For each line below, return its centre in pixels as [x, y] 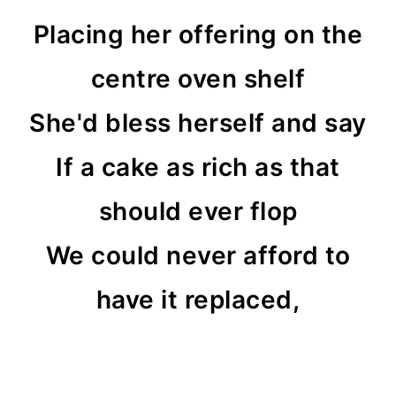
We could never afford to [198, 255]
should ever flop [198, 211]
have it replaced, [198, 300]
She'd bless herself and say [198, 123]
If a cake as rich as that [198, 167]
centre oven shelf [198, 79]
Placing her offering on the [198, 34]
